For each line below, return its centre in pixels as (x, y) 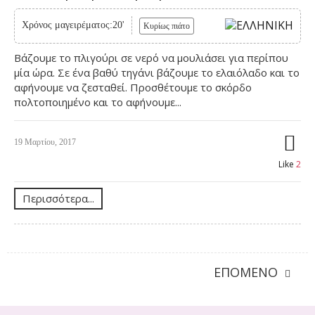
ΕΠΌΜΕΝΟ (246, 272)
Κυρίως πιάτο (167, 26)
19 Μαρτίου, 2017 (45, 142)
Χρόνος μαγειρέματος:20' (73, 25)
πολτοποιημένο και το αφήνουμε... (98, 102)
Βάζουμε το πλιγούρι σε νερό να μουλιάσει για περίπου (151, 57)
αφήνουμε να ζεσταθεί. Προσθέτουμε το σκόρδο (133, 87)
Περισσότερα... (58, 198)
